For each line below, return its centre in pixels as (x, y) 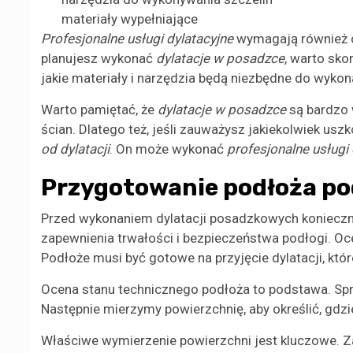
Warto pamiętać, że (99, 110)
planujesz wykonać (98, 59)
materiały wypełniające (129, 19)
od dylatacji (75, 149)
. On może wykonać (168, 149)
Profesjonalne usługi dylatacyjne (137, 39)
